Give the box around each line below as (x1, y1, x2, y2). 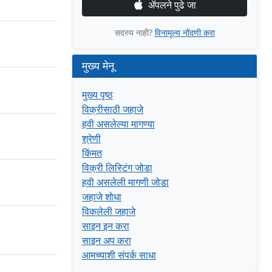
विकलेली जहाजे (82, 205, 135, 218)
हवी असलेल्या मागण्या (82, 117, 155, 131)
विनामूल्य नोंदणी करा (154, 27, 215, 38)
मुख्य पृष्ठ (82, 88, 113, 101)
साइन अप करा (82, 234, 131, 247)
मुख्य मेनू (82, 58, 114, 73)
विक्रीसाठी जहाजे (82, 103, 143, 116)
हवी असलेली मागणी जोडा (82, 175, 169, 189)
